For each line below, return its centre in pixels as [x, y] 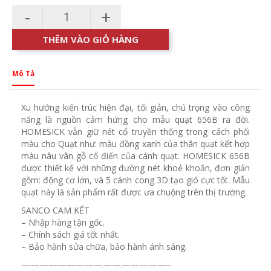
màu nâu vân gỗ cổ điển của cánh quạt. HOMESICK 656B [135, 156]
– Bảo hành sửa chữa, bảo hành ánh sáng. [104, 247]
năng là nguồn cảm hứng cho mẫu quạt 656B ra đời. [135, 120]
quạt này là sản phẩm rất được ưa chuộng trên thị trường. [134, 192]
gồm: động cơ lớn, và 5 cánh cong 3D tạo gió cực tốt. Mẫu [135, 180]
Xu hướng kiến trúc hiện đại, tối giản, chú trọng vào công [135, 108]
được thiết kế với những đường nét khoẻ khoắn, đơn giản [135, 168]
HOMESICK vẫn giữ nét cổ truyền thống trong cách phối [135, 132]
